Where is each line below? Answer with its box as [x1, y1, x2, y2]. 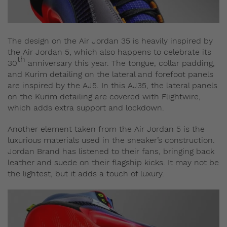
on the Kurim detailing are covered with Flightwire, [8, 91, 201, 101]
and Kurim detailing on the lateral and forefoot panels [8, 69, 213, 79]
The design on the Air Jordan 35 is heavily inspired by [8, 35, 213, 46]
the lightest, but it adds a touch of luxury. [8, 168, 164, 178]
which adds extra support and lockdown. [8, 102, 164, 112]
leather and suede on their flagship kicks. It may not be [8, 157, 219, 167]
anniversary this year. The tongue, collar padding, [25, 58, 215, 68]
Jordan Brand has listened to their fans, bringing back [8, 146, 214, 156]
